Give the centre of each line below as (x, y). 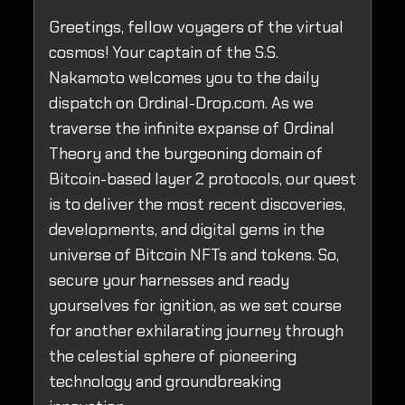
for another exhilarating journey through (196, 331)
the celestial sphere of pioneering (173, 357)
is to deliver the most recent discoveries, (197, 205)
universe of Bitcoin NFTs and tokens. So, (194, 255)
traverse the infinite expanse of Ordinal (192, 129)
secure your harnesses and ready (169, 281)
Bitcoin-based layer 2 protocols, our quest (202, 179)
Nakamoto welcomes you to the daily (184, 78)
